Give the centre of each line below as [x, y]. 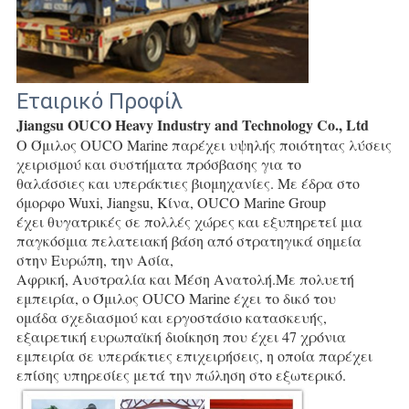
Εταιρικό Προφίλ [99, 101]
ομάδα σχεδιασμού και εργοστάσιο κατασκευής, [171, 317]
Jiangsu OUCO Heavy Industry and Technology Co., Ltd [192, 124]
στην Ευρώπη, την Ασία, [94, 259]
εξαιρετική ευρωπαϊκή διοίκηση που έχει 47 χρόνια [181, 336]
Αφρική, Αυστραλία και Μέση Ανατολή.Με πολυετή [185, 278]
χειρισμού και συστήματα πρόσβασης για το [158, 163]
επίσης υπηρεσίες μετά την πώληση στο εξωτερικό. [181, 374]
